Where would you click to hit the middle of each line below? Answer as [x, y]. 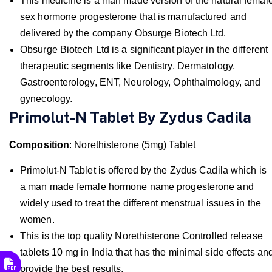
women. [37, 219]
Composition [39, 144]
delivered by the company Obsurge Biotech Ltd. [123, 33]
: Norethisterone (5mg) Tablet [133, 144]
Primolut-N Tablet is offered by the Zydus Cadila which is [143, 170]
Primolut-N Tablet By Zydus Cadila [131, 117]
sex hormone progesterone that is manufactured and [133, 16]
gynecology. [46, 98]
